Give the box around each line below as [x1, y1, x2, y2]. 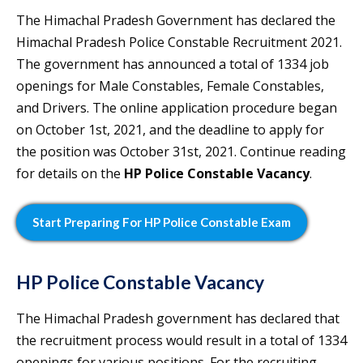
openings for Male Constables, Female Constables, [16, 77, 324, 96]
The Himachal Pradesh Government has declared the [16, 11, 335, 30]
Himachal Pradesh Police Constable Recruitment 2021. [16, 33, 342, 52]
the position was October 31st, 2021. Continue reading [16, 143, 346, 161]
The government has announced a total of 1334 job [16, 55, 329, 74]
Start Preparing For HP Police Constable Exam [32, 215, 291, 230]
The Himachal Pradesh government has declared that [16, 310, 340, 328]
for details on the [16, 164, 124, 183]
